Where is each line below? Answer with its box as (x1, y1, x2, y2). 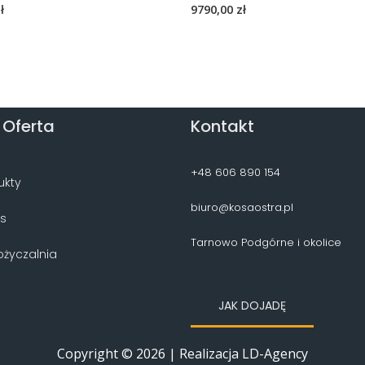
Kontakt (191, 115, 254, 139)
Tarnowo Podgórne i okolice (191, 234, 341, 250)
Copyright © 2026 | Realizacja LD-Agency (57, 344, 308, 363)
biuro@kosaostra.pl (191, 200, 293, 216)
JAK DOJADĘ (218, 297, 286, 314)
